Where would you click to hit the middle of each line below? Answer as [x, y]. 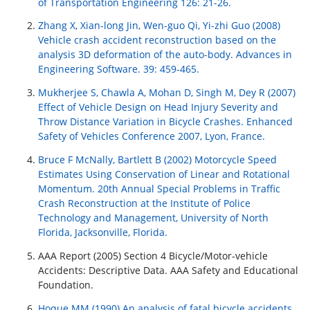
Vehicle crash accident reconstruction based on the [157, 40]
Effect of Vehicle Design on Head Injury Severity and [158, 107]
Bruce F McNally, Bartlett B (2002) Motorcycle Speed [157, 160]
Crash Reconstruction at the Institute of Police [144, 203]
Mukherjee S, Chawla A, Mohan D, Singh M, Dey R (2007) [167, 93]
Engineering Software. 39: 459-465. [119, 69]
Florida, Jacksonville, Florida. [103, 232]
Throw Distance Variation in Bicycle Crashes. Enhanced [165, 122]
